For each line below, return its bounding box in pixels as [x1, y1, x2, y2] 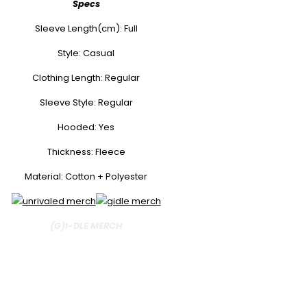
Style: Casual [58, 47, 114, 60]
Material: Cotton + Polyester [25, 170, 147, 184]
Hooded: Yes [58, 121, 114, 134]
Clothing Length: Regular [32, 71, 140, 85]
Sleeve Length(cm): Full [34, 22, 138, 36]
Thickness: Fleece [47, 145, 125, 159]
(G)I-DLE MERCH [49, 219, 123, 233]
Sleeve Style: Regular [39, 96, 133, 110]
